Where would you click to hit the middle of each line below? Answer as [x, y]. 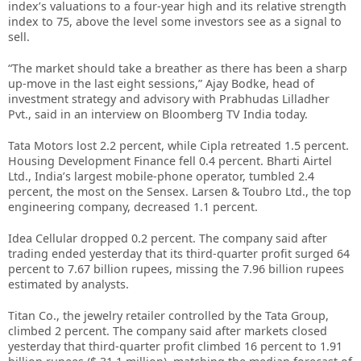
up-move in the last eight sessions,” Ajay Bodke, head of [161, 83]
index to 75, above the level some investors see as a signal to [175, 21]
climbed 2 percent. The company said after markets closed [168, 331]
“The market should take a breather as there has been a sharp [178, 68]
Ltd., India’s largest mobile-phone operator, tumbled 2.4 [161, 176]
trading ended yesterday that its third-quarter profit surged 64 [179, 253]
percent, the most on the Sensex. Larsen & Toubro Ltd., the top [180, 191]
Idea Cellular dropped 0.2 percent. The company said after [168, 238]
